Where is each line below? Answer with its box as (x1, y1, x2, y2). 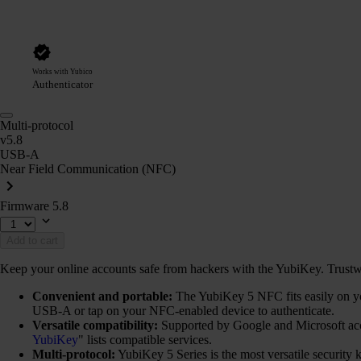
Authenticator (32, 77, 93, 90)
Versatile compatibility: (32, 317, 158, 332)
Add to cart (6, 234, 58, 247)
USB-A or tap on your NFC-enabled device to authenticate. (32, 303, 334, 317)
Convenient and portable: (32, 288, 172, 303)
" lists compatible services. (78, 332, 212, 346)
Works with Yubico (32, 67, 93, 76)
